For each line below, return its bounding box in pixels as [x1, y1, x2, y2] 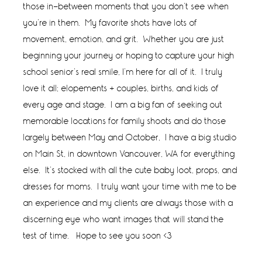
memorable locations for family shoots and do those [23, 116, 226, 127]
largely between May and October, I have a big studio [23, 132, 237, 144]
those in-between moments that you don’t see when [23, 1, 229, 13]
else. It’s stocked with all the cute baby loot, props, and [23, 165, 237, 177]
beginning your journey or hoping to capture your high [23, 50, 235, 62]
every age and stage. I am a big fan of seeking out [23, 99, 223, 111]
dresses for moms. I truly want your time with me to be [23, 181, 237, 193]
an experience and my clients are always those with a [23, 198, 233, 209]
